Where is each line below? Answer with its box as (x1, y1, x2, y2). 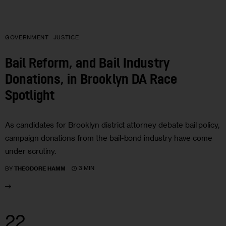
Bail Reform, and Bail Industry (5, 58, 169, 72)
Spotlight (5, 90, 55, 104)
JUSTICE (53, 33, 79, 41)
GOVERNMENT (5, 33, 49, 41)
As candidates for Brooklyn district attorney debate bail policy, (5, 120, 220, 130)
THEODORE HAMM (14, 164, 66, 172)
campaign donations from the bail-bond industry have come (5, 133, 212, 143)
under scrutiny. (5, 146, 56, 156)
